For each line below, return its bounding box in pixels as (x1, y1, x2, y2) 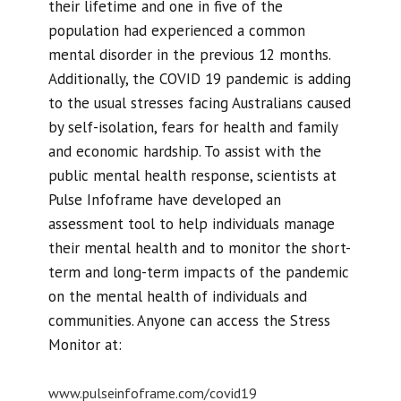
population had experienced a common (47, 21, 305, 40)
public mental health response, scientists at (47, 166, 337, 185)
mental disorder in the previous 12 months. (47, 45, 330, 64)
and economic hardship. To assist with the (47, 141, 321, 161)
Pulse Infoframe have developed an (47, 190, 281, 209)
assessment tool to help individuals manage (47, 214, 335, 234)
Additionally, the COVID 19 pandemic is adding (47, 69, 351, 89)
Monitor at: (47, 335, 122, 354)
